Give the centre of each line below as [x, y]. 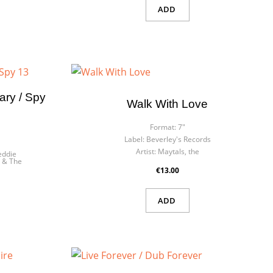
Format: [163, 127]
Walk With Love [168, 104]
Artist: [146, 151]
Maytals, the [178, 151]
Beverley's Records [178, 139]
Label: [134, 139]
